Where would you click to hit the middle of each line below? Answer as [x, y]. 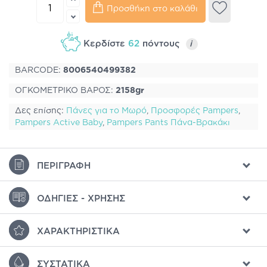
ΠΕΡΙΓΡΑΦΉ [64, 166]
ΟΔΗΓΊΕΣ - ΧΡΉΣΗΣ [81, 199]
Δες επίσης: [41, 111]
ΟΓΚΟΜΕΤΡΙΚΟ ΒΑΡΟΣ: [65, 91]
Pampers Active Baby [59, 123]
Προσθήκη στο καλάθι [152, 9]
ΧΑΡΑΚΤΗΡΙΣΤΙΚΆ [78, 232]
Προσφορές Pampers [195, 111]
